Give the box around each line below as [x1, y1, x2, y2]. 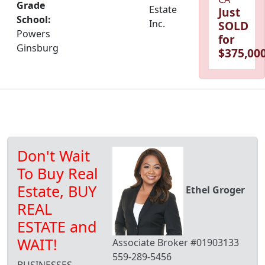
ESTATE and [17, 216, 97, 237]
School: [17, 13, 51, 27]
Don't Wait [17, 146, 90, 166]
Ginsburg [17, 41, 59, 55]
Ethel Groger [186, 183, 245, 197]
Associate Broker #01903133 [112, 236, 239, 250]
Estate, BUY [17, 181, 96, 202]
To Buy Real [17, 163, 98, 184]
